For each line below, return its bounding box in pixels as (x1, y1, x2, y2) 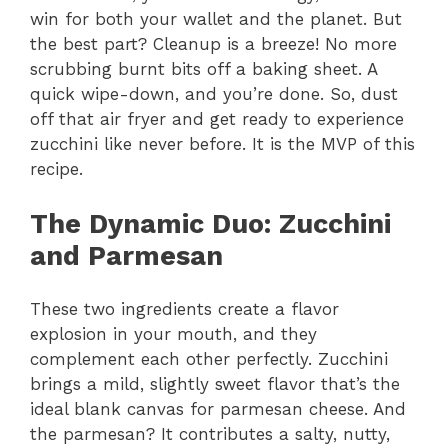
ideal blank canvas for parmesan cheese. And (30, 399, 406, 420)
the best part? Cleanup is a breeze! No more (30, 34, 397, 55)
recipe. (30, 159, 83, 180)
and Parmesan (30, 239, 223, 272)
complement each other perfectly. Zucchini (30, 349, 388, 370)
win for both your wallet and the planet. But (30, 9, 402, 30)
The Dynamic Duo (30, 207, 264, 240)
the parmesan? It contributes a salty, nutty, (30, 424, 390, 445)
